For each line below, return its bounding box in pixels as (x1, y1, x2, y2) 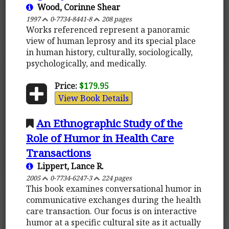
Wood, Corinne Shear (33, 1, 121, 13)
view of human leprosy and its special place (26, 35, 196, 47)
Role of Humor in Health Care (26, 130, 174, 145)
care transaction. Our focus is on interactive (26, 205, 197, 217)
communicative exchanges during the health (26, 194, 201, 205)
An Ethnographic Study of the (36, 116, 183, 130)
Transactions (26, 145, 91, 160)
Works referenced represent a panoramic (26, 24, 190, 35)
